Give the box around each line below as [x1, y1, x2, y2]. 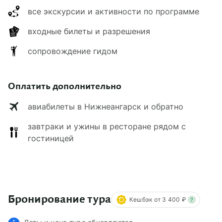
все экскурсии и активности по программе [28, 6, 199, 16]
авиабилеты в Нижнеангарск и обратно [28, 102, 183, 111]
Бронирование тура [8, 194, 111, 206]
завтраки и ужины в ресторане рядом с [28, 121, 186, 131]
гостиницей [28, 133, 74, 143]
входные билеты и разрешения [28, 26, 150, 36]
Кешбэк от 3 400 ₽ [129, 196, 186, 203]
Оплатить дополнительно [8, 82, 121, 92]
